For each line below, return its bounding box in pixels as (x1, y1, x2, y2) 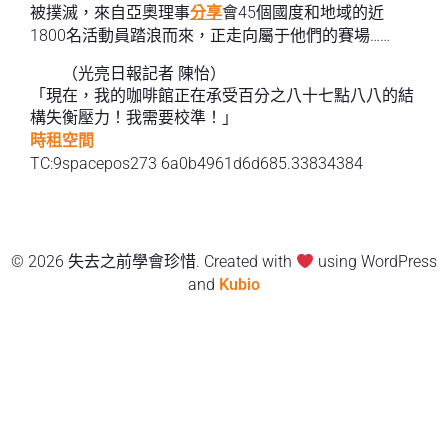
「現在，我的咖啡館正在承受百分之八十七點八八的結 (30, 86, 414, 105)
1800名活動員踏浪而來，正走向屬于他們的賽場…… (30, 26, 390, 45)
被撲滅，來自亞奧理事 (30, 3, 190, 22)
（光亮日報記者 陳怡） (62, 64, 226, 83)
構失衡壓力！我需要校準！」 (30, 108, 238, 127)
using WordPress (314, 252, 438, 271)
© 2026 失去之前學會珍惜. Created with (10, 252, 296, 271)
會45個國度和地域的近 (222, 3, 384, 22)
